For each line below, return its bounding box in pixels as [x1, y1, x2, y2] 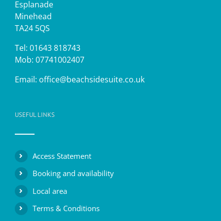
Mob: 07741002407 [15, 54, 84, 65]
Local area [33, 185, 67, 196]
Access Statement [33, 150, 91, 161]
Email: [15, 74, 39, 85]
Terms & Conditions [33, 203, 100, 214]
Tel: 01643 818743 [15, 42, 80, 53]
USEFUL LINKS [15, 110, 55, 119]
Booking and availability [33, 168, 114, 179]
